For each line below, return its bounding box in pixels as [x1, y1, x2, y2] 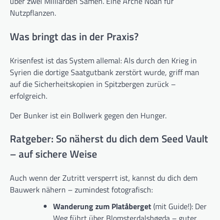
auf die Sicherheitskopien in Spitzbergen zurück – [10, 78, 176, 90]
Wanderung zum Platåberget [53, 200, 151, 213]
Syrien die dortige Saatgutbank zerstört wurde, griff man [10, 66, 199, 78]
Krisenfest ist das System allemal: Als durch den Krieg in [10, 54, 197, 66]
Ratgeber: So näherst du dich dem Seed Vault [10, 131, 208, 147]
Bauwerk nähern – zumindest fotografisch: [10, 184, 153, 196]
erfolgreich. [10, 89, 47, 102]
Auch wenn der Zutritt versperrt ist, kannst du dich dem [10, 172, 197, 184]
